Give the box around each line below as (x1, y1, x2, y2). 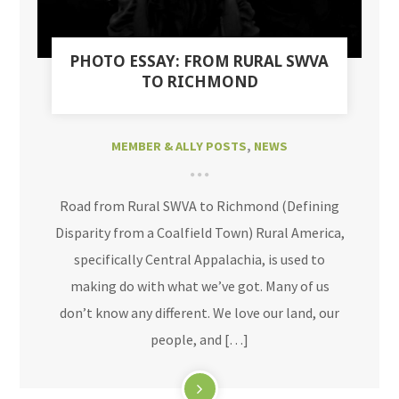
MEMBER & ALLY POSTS (111, 138, 247, 155)
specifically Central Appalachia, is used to (74, 250, 325, 269)
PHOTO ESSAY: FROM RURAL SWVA (70, 51, 329, 72)
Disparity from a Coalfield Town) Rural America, (54, 224, 345, 242)
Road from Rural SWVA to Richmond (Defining (60, 197, 339, 216)
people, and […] (151, 330, 248, 349)
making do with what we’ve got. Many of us (69, 277, 330, 296)
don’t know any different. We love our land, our (60, 304, 339, 322)
